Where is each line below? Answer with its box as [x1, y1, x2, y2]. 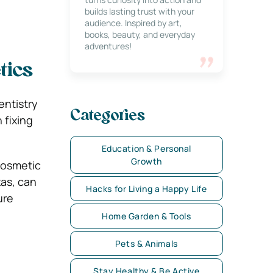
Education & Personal [101, 143, 191, 154]
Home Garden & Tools [101, 210, 191, 222]
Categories [69, 109, 145, 124]
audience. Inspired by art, [84, 17, 182, 29]
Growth [130, 155, 162, 167]
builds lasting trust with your [84, 5, 194, 17]
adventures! [84, 40, 132, 52]
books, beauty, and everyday [84, 29, 195, 40]
